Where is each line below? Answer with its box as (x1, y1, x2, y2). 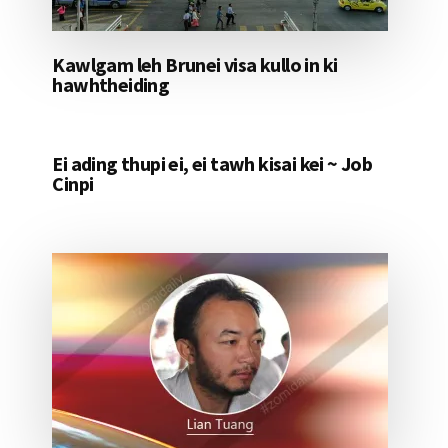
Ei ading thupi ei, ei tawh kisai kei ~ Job (52, 151, 373, 177)
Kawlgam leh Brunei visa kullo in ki (52, 52, 338, 78)
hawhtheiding (52, 72, 170, 98)
